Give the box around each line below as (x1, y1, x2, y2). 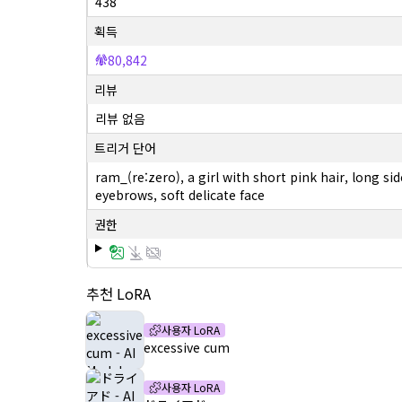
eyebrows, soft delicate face (95, 186, 265, 204)
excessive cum (144, 337, 230, 356)
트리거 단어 (94, 139, 156, 157)
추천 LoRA (86, 283, 151, 304)
